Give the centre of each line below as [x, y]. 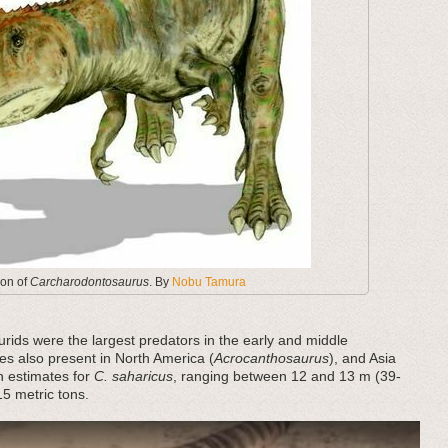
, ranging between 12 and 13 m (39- [287, 376]
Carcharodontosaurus [89, 282]
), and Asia [362, 358]
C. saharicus [133, 376]
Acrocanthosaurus [271, 358]
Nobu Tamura [209, 282]
